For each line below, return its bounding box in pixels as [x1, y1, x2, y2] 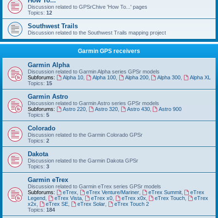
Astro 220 [62, 106, 86, 112]
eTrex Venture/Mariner [86, 189, 139, 195]
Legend [28, 195, 45, 201]
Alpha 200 [125, 74, 148, 80]
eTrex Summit [148, 189, 182, 195]
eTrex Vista [54, 195, 82, 201]
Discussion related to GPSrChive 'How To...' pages [28, 3, 147, 10]
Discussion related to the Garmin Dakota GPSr [28, 157, 138, 163]
